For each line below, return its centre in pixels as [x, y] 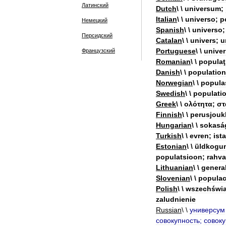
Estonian [171, 146]
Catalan [169, 40]
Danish [168, 72]
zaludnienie [176, 199]
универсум [207, 210]
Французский [98, 50]
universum [203, 9]
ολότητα [198, 104]
